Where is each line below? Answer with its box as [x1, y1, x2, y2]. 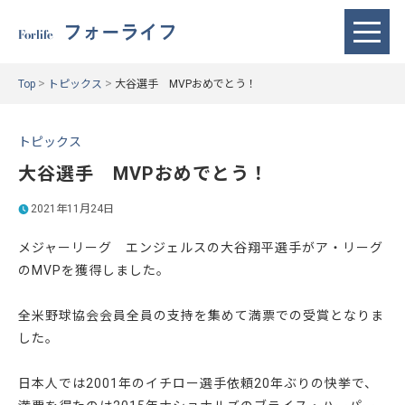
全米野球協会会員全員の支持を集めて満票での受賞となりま [18, 308, 384, 323]
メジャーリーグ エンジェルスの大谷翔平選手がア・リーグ [18, 240, 383, 255]
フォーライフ [63, 23, 178, 41]
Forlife [18, 26, 53, 42]
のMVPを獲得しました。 [18, 263, 170, 278]
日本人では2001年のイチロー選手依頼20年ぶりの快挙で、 [18, 376, 378, 391]
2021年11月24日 [31, 202, 115, 215]
